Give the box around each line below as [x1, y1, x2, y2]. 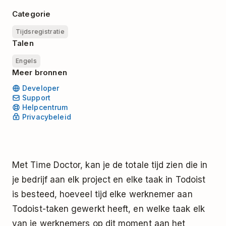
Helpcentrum [22, 102, 68, 111]
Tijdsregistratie [16, 27, 65, 35]
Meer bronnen [12, 67, 67, 77]
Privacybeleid [22, 112, 71, 121]
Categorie [12, 9, 51, 19]
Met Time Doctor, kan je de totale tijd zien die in [12, 160, 208, 171]
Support [22, 93, 50, 102]
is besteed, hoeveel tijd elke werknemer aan [12, 189, 193, 200]
